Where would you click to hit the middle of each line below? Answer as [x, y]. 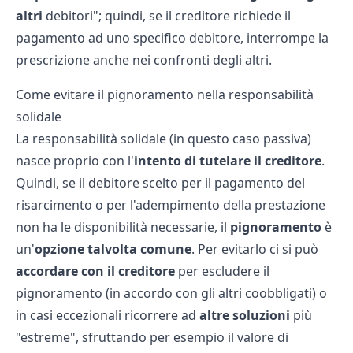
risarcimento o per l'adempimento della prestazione [171, 205]
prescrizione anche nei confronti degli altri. [144, 60]
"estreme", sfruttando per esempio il [126, 337]
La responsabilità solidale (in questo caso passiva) [163, 139]
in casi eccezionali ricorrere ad [106, 315]
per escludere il [222, 271]
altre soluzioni [245, 315]
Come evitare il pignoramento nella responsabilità [165, 95]
